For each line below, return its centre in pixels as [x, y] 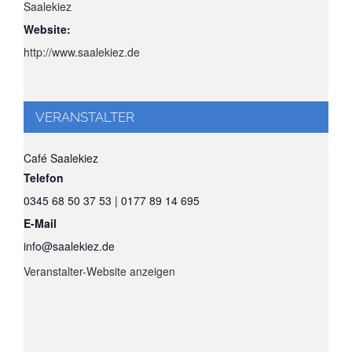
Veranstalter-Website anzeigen [99, 271]
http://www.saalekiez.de [82, 51]
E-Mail [40, 223]
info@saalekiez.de [69, 246]
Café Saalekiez [61, 158]
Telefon [44, 177]
